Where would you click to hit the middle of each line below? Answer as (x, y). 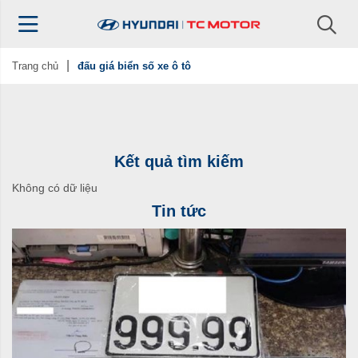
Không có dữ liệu (55, 188)
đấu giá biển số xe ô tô (134, 66)
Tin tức (179, 211)
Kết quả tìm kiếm (179, 161)
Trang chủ (35, 66)
